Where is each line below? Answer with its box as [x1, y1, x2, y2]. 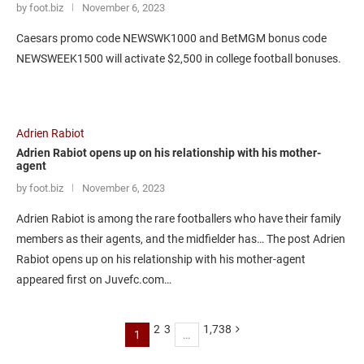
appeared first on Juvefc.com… [16, 273, 171, 286]
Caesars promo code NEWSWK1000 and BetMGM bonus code [16, 32, 327, 45]
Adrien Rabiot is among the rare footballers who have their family [16, 212, 341, 225]
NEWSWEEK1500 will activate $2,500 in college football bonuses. [16, 52, 341, 65]
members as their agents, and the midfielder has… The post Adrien [16, 232, 345, 245]
